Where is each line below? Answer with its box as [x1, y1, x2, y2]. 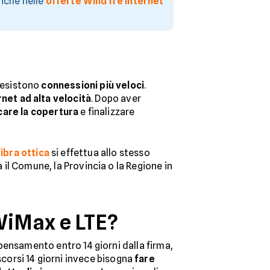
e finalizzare [78, 105, 135, 118]
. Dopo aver [91, 92, 141, 104]
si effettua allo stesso [49, 146, 150, 159]
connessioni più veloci [41, 79, 144, 91]
